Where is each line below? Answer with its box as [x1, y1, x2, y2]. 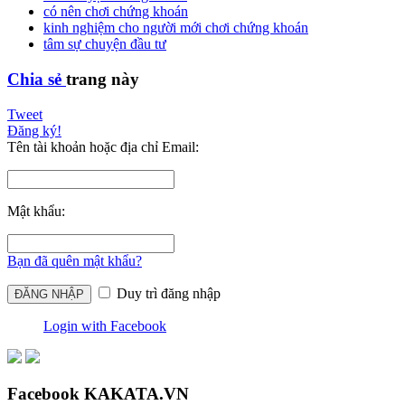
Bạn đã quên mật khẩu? [7, 252, 142, 268]
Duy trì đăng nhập [113, 285, 221, 301]
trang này [66, 70, 139, 89]
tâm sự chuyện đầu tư [43, 36, 166, 52]
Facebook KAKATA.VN [7, 383, 189, 403]
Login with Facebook [43, 317, 166, 334]
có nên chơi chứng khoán [43, 4, 188, 20]
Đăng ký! [7, 122, 61, 138]
